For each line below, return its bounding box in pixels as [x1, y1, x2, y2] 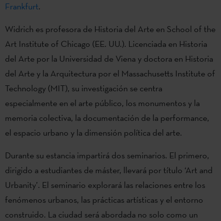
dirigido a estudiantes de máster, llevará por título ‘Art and [5, 164, 213, 176]
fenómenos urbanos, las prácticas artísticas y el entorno [5, 194, 203, 206]
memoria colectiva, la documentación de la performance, [5, 112, 209, 124]
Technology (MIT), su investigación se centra [5, 82, 162, 94]
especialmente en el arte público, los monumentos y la [5, 97, 200, 109]
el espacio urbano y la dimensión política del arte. [5, 127, 182, 139]
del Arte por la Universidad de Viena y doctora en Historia [5, 53, 213, 65]
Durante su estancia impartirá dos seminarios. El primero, [5, 149, 209, 161]
